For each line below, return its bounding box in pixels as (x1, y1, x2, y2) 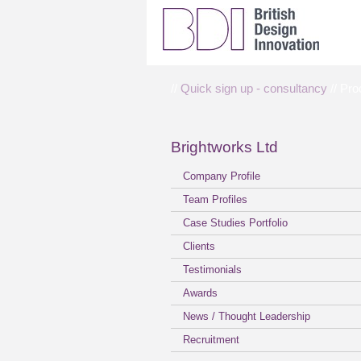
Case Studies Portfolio (183, 217, 288, 229)
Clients (183, 240, 215, 252)
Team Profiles (183, 193, 247, 205)
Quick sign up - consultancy (180, 81, 327, 95)
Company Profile (183, 170, 260, 182)
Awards (183, 287, 218, 299)
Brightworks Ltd (171, 139, 278, 156)
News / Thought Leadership (183, 310, 310, 322)
